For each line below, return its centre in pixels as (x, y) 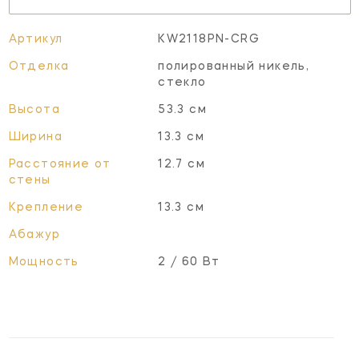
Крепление (46, 207)
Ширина (35, 137)
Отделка (39, 66)
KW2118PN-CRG (209, 39)
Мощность (44, 262)
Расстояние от (60, 164)
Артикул (36, 39)
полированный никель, (234, 66)
